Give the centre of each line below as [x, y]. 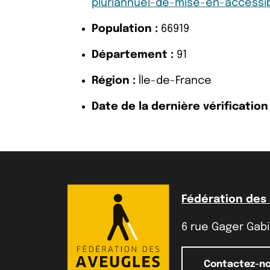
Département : [133, 55]
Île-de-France [174, 81]
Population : [125, 29]
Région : [114, 81]
